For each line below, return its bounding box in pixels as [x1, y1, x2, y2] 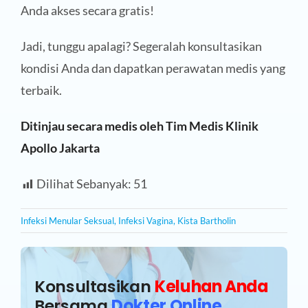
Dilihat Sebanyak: [36, 176, 131, 192]
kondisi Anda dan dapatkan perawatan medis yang [20, 60, 285, 76]
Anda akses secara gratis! [20, 3, 154, 19]
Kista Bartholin [177, 215, 236, 227]
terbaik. [20, 82, 62, 98]
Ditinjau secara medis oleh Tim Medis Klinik [20, 118, 258, 134]
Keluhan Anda [155, 275, 268, 298]
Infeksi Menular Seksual [20, 215, 114, 227]
